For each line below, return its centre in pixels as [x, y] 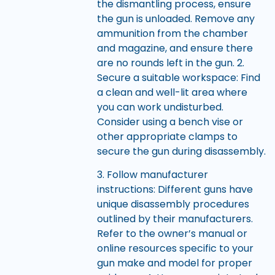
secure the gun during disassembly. [181, 151]
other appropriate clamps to [167, 136]
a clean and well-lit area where [172, 92]
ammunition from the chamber [172, 33]
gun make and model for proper [174, 263]
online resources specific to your [175, 249]
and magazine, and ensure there [175, 48]
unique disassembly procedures [173, 204]
